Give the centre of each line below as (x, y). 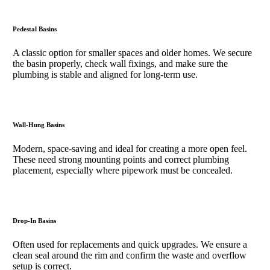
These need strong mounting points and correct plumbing (121, 159)
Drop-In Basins (35, 220)
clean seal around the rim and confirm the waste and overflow (130, 255)
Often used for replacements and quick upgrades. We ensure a (130, 244)
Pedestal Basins (35, 29)
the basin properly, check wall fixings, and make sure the (121, 63)
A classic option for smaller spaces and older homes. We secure (133, 52)
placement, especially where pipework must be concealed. (123, 170)
